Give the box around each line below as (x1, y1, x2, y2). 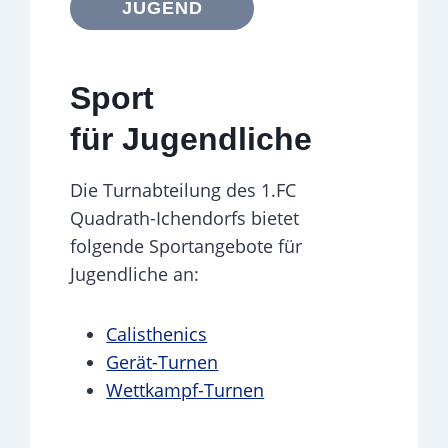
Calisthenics (106, 321, 208, 346)
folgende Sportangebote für (70, 233, 303, 258)
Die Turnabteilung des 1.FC (70, 177, 297, 202)
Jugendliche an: (70, 261, 200, 286)
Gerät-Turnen (106, 349, 219, 374)
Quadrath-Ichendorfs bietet (70, 205, 300, 230)
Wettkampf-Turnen (106, 377, 265, 402)
